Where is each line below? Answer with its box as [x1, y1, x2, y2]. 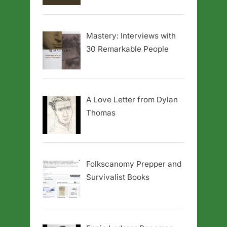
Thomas [86, 108, 116, 118]
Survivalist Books [86, 172, 150, 182]
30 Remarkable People [86, 44, 169, 54]
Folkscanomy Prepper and [86, 159, 182, 169]
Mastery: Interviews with [86, 30, 176, 41]
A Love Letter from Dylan [86, 95, 178, 105]
